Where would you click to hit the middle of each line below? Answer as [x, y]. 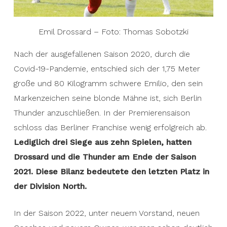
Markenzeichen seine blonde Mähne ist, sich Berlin [107, 98]
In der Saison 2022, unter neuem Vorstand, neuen [106, 213]
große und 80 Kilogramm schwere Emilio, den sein [108, 83]
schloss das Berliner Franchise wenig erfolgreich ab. [110, 127]
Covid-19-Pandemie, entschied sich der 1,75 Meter [107, 69]
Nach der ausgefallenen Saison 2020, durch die [102, 54]
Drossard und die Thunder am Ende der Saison [105, 157]
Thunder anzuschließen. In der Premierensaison [102, 113]
